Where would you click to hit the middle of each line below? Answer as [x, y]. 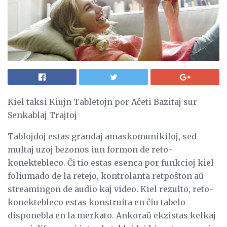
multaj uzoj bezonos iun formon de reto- [90, 149]
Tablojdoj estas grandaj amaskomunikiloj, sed [102, 136]
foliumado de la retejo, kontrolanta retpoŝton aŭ [106, 176]
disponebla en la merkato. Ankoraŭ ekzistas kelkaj [112, 215]
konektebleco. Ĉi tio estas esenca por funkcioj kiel [111, 162]
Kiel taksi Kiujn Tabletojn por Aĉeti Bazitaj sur [102, 102]
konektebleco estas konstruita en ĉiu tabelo [97, 202]
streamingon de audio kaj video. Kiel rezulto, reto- [110, 189]
